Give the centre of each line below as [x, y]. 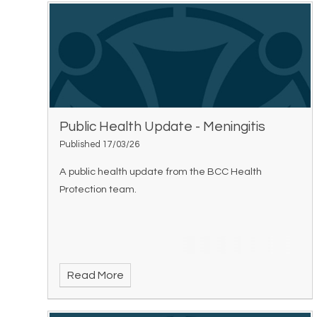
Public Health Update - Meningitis [163, 127]
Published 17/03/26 [100, 145]
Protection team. [98, 189]
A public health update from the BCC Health [161, 171]
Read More [95, 275]
